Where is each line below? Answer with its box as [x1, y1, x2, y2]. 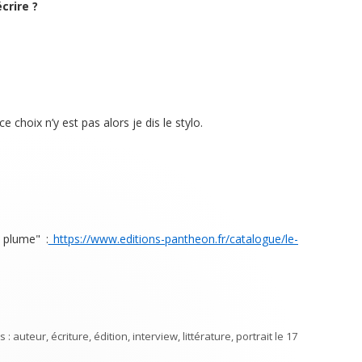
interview [133, 329, 178, 343]
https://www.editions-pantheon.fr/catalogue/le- [48, 231, 298, 246]
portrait [236, 329, 272, 343]
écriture [51, 329, 89, 343]
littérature [183, 329, 231, 343]
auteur [13, 329, 46, 343]
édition [94, 329, 128, 343]
